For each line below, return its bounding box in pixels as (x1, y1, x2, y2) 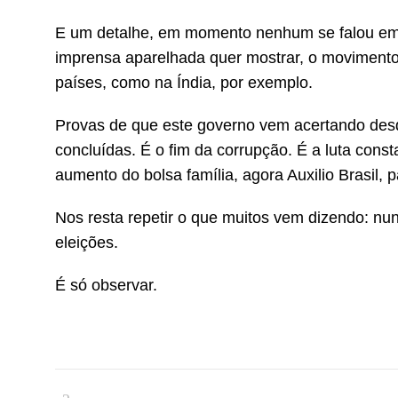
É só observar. (55, 276, 157, 294)
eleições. (55, 234, 118, 251)
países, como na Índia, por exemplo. (55, 74, 313, 92)
